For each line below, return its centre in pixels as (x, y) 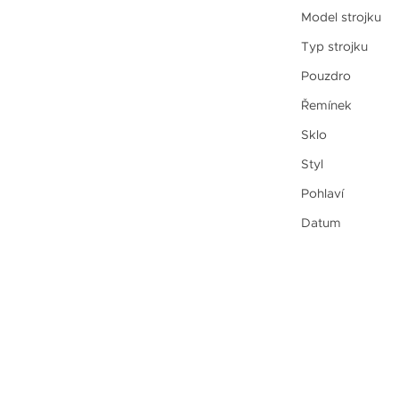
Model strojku (341, 16)
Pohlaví (322, 193)
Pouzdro (326, 75)
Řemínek (326, 105)
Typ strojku (334, 46)
